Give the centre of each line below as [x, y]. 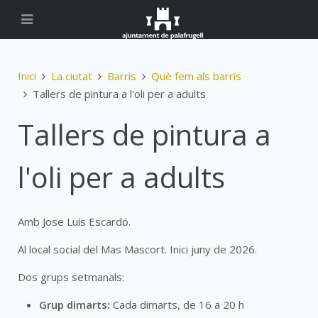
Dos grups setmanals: [71, 277]
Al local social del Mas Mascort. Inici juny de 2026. [137, 249]
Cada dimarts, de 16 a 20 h [177, 305]
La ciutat [72, 76]
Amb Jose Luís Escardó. [74, 221]
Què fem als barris [196, 76]
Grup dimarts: [75, 305]
